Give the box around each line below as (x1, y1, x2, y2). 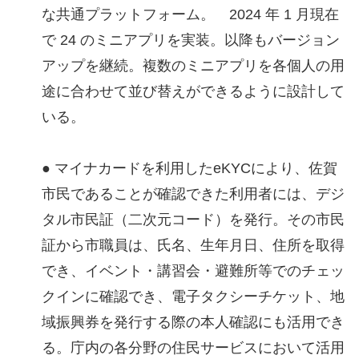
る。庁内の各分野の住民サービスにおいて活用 (42, 340, 345, 357)
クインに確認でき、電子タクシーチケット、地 (42, 288, 345, 305)
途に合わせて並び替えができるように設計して (42, 83, 345, 100)
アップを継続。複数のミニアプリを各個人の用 (42, 58, 345, 75)
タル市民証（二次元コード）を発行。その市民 (42, 212, 345, 228)
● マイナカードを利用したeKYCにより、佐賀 (42, 160, 337, 177)
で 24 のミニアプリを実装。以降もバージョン (42, 32, 340, 49)
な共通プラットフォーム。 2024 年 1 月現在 (42, 6, 339, 23)
